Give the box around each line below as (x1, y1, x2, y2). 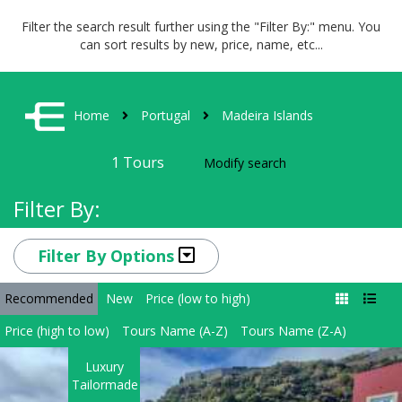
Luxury (84, 358, 124, 375)
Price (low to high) (145, 290, 250, 307)
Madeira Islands (222, 106, 313, 124)
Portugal (141, 106, 190, 124)
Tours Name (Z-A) (240, 322, 346, 339)
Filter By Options (38, 245, 179, 267)
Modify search (204, 154, 286, 171)
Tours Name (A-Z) (122, 322, 228, 339)
